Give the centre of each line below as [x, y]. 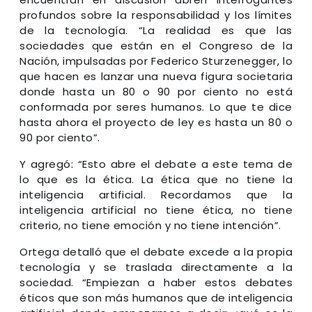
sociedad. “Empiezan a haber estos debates [156, 282]
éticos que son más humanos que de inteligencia [156, 297]
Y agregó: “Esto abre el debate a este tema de [156, 164]
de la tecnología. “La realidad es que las [156, 30]
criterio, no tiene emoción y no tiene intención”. [150, 225]
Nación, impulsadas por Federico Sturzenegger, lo [156, 61]
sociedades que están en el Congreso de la [156, 45]
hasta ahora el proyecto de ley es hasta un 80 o [156, 122]
